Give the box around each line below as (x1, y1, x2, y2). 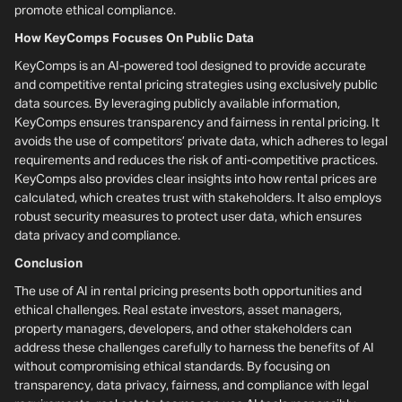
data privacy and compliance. (14, 230, 180, 242)
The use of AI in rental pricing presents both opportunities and (14, 285, 362, 298)
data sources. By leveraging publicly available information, (14, 98, 340, 110)
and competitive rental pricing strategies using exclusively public (14, 79, 378, 92)
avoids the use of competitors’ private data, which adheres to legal (14, 135, 388, 148)
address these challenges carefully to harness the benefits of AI (14, 342, 374, 354)
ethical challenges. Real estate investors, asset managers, (14, 304, 342, 317)
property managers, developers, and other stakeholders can (14, 323, 352, 336)
